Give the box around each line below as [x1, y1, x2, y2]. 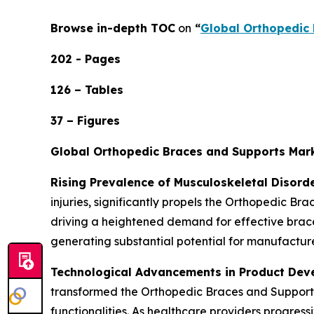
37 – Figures [50, 114, 120, 128]
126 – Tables [50, 83, 123, 97]
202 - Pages [50, 52, 121, 67]
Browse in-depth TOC [50, 21, 175, 36]
